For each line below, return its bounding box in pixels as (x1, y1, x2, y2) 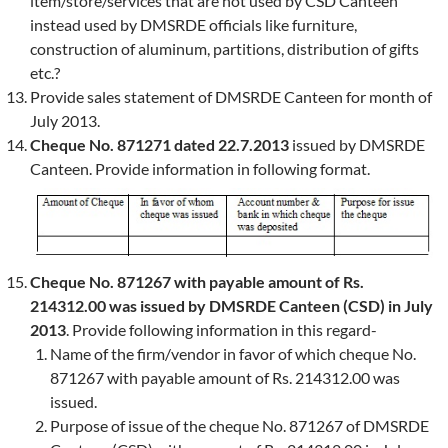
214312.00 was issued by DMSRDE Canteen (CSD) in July (30, 295, 433, 315)
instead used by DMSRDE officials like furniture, (30, 14, 357, 34)
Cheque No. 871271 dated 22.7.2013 (30, 134, 289, 154)
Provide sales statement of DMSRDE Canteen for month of (30, 86, 432, 106)
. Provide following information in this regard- (66, 319, 377, 339)
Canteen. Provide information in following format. (30, 158, 370, 178)
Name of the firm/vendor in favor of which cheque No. (50, 343, 416, 363)
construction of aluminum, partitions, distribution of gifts (30, 38, 419, 58)
